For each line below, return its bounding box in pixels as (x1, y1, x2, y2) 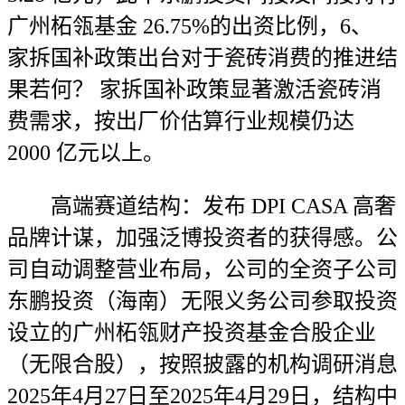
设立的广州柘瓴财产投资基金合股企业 (7, 321, 376, 344)
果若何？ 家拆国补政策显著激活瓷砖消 (7, 78, 381, 101)
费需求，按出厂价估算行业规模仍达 (7, 109, 354, 133)
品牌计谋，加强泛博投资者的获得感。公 (7, 226, 398, 250)
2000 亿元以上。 (7, 141, 165, 165)
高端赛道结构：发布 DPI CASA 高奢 (7, 194, 396, 218)
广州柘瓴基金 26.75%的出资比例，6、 (7, 14, 372, 38)
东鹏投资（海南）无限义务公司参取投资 (7, 289, 398, 313)
